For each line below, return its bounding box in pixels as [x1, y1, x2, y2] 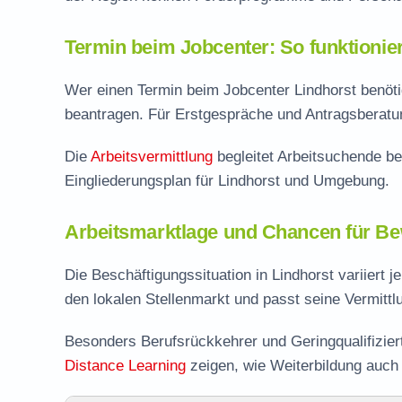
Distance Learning [65, 357, 186, 374]
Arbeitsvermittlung [91, 148, 213, 165]
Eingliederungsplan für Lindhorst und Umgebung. [65, 172, 389, 189]
